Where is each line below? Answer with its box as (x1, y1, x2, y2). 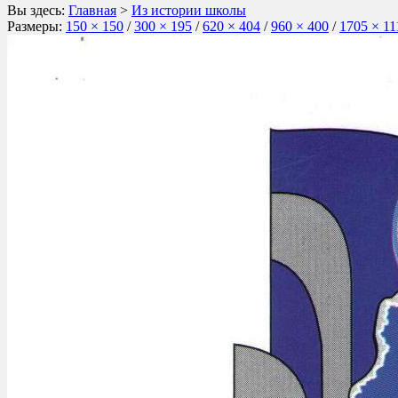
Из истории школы (131, 2, 246, 18)
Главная (68, 2, 116, 18)
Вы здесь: (7, 2, 65, 18)
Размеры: (7, 18, 66, 34)
